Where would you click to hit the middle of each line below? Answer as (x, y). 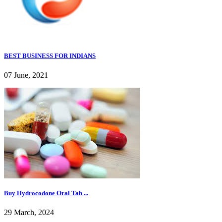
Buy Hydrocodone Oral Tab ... (46, 193)
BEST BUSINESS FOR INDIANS (50, 55)
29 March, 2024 (29, 213)
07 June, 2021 (26, 75)
